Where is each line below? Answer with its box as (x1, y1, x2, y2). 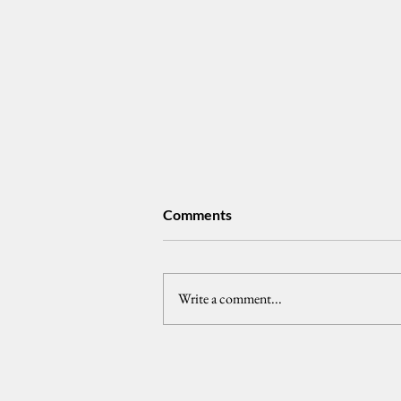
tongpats (184, 268, 247, 288)
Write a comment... (178, 289, 282, 309)
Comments (163, 206, 232, 224)
